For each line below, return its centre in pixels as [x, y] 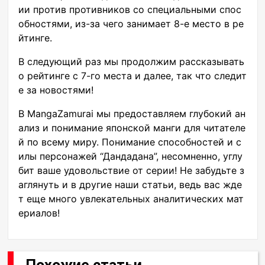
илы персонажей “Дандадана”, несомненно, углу [130, 156]
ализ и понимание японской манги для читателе [132, 127]
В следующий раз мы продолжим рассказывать [131, 61]
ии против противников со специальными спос [130, 9]
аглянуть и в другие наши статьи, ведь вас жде [130, 184]
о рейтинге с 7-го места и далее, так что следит [132, 75]
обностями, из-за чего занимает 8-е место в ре [131, 23]
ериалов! [39, 213]
